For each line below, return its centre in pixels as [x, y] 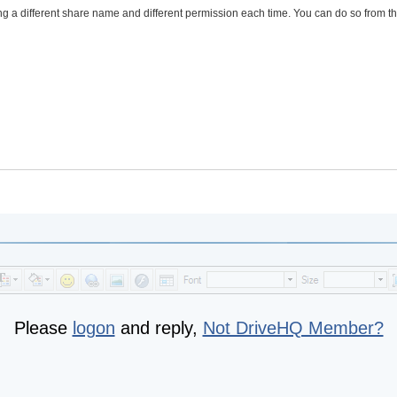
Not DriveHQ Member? [293, 328]
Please [43, 328]
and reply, [159, 328]
